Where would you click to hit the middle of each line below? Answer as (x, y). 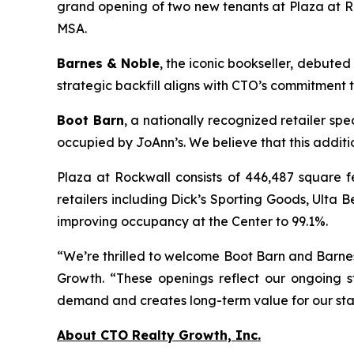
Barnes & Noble (109, 63)
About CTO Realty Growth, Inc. (159, 335)
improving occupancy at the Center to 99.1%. (192, 221)
